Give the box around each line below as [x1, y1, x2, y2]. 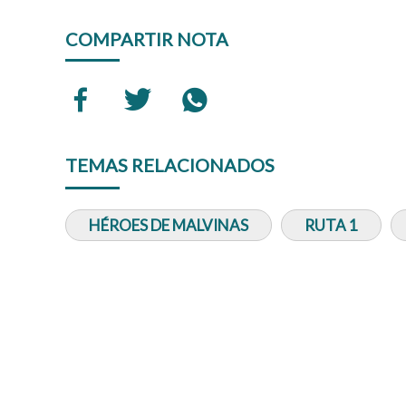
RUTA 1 [304, 215, 358, 235]
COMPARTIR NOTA [65, 27, 228, 50]
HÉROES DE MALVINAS [89, 215, 248, 235]
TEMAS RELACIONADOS [65, 153, 275, 176]
